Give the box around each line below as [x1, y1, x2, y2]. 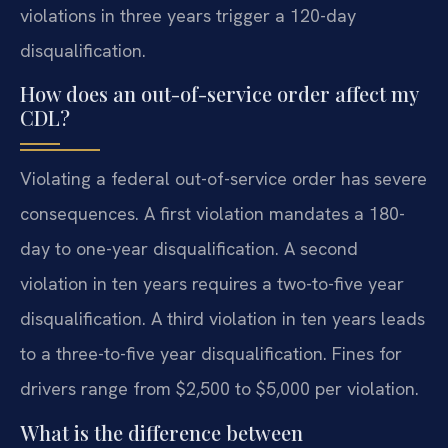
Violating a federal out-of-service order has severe [20, 167, 427, 191]
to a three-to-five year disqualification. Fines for [20, 342, 402, 366]
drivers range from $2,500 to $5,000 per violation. [20, 377, 419, 401]
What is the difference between [20, 418, 303, 446]
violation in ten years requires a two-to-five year [20, 272, 404, 296]
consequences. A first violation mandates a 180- [20, 202, 405, 226]
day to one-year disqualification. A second [20, 237, 358, 261]
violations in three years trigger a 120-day [20, 4, 356, 28]
